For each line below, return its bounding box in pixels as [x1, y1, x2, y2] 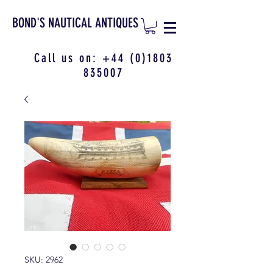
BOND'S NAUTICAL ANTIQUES [12, 15, 138, 31]
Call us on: [34, 51, 102, 66]
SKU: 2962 [24, 254, 63, 266]
